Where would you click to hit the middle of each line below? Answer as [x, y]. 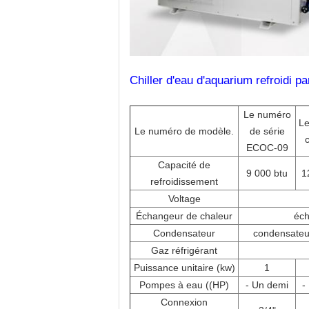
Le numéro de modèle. [184, 131]
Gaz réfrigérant [184, 250]
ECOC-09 [267, 148]
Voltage [184, 199]
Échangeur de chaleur [184, 216]
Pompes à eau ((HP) [184, 285]
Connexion [184, 302]
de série [267, 131]
